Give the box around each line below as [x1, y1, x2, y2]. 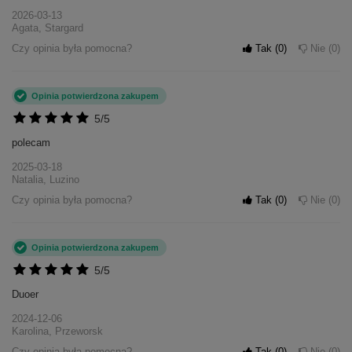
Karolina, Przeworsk [12, 325, 103, 338]
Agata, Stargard [12, 22, 83, 35]
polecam [12, 137, 50, 149]
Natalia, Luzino [12, 174, 79, 186]
